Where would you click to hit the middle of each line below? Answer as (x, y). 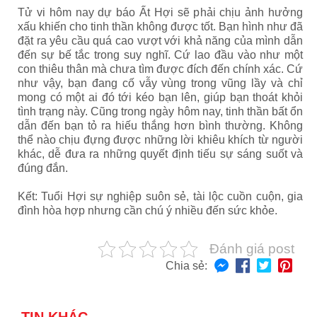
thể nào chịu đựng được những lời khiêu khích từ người (160, 140)
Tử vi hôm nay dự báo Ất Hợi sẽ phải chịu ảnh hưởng (160, 12)
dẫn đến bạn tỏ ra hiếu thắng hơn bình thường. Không (160, 126)
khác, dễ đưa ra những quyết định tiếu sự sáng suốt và (160, 154)
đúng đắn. (43, 168)
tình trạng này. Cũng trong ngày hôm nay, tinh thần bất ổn (160, 111)
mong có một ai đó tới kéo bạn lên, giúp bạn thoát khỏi (160, 97)
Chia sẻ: (186, 266)
